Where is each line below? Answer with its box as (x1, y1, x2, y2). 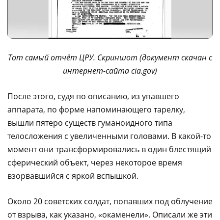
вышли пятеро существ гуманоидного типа (7, 117, 172, 129)
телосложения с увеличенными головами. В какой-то (7, 131, 211, 142)
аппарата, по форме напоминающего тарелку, (7, 104, 185, 115)
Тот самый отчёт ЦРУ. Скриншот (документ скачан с (8, 52, 212, 63)
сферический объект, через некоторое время (7, 157, 182, 168)
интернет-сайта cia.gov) (63, 65, 157, 77)
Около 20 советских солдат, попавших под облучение (7, 196, 213, 207)
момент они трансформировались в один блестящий (7, 144, 211, 155)
